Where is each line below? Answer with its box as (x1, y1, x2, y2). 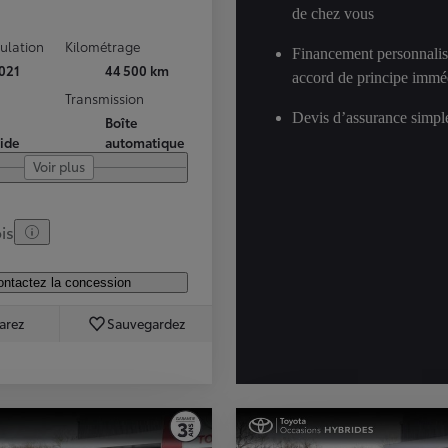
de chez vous (292, 4, 374, 22)
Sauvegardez (107, 314, 185, 333)
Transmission (65, 89, 144, 108)
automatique (105, 133, 184, 152)
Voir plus (33, 157, 85, 176)
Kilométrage (65, 37, 140, 56)
